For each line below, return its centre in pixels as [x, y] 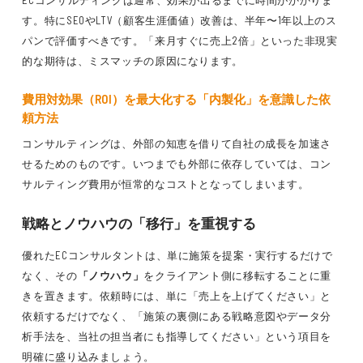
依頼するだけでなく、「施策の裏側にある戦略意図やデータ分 [177, 316]
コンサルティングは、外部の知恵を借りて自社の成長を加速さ [177, 143]
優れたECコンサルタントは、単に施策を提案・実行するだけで [177, 255]
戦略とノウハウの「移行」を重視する [139, 223]
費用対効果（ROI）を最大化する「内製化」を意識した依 [177, 99]
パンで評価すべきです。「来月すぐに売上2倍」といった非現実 [180, 41]
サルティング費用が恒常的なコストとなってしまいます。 [166, 184]
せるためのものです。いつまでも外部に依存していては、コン [177, 164]
